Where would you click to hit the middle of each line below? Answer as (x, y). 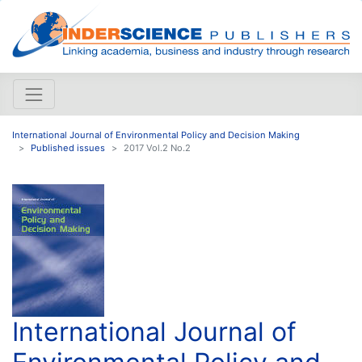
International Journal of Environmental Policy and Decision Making (156, 135)
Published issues (68, 147)
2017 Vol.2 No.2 (157, 147)
